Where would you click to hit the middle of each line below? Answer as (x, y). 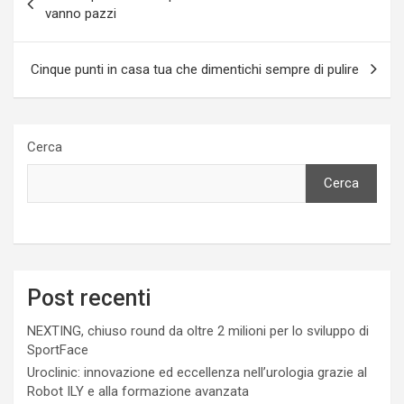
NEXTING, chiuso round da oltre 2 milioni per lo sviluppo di (198, 331)
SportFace (58, 349)
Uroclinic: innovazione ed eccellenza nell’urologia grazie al (197, 372)
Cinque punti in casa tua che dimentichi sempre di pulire (195, 69)
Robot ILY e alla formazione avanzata (138, 391)
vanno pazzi (81, 13)
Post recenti (89, 298)
